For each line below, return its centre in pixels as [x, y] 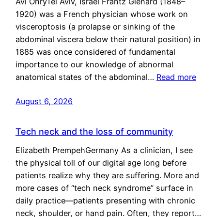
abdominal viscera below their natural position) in [108, 39]
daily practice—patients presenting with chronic [105, 200]
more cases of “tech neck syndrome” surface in [104, 188]
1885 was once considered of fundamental [95, 52]
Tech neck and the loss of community [94, 131]
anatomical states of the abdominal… [86, 77]
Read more [176, 77]
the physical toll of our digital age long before [101, 163]
